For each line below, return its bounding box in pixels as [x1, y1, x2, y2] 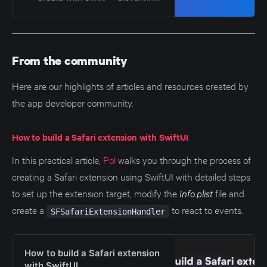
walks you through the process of [116, 153, 251, 166]
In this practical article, [12, 153, 103, 166]
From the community [12, 52, 128, 69]
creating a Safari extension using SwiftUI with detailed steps [12, 170, 250, 183]
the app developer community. [12, 96, 133, 109]
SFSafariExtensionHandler [50, 207, 165, 217]
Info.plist [179, 187, 213, 200]
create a [12, 203, 46, 216]
